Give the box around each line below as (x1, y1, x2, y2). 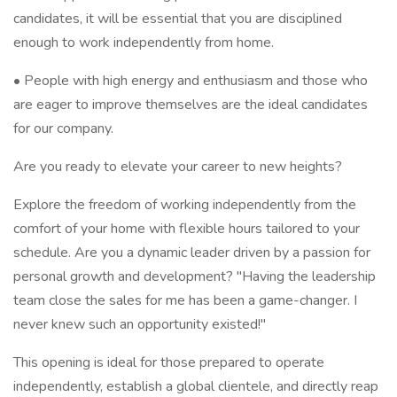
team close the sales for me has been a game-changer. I (13, 291, 357, 310)
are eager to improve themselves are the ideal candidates (13, 95, 368, 114)
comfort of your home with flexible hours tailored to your (13, 219, 360, 238)
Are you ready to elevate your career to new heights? (13, 157, 342, 176)
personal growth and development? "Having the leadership (13, 267, 376, 286)
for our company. (13, 119, 113, 138)
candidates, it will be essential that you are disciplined (13, 9, 342, 28)
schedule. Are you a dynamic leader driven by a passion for (13, 243, 370, 262)
